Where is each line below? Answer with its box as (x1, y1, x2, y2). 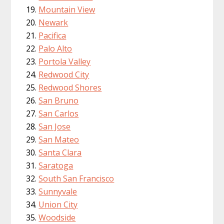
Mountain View (38, 4, 95, 15)
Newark (38, 17, 68, 28)
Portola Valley (38, 56, 91, 67)
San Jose (38, 121, 71, 132)
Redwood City (38, 69, 89, 80)
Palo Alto (38, 43, 72, 54)
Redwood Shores (38, 82, 102, 93)
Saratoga (38, 160, 73, 171)
